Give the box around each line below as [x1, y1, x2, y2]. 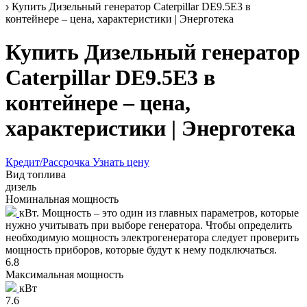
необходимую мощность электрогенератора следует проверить [5, 231, 299, 243]
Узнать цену [93, 156, 149, 168]
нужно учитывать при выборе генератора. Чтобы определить [5, 219, 292, 231]
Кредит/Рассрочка [5, 156, 93, 168]
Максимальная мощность [5, 268, 123, 280]
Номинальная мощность [5, 193, 119, 205]
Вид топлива [5, 168, 66, 180]
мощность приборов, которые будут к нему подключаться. [5, 243, 277, 256]
